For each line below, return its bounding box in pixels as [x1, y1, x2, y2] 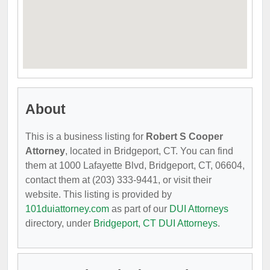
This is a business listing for [25, 131, 146, 142]
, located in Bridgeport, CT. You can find [65, 146, 233, 156]
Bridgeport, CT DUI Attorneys [93, 218, 218, 228]
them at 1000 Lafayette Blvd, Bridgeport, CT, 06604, [25, 160, 245, 171]
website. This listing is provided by [25, 189, 172, 199]
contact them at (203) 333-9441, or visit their [25, 175, 212, 185]
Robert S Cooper [146, 131, 223, 142]
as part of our [109, 204, 169, 214]
